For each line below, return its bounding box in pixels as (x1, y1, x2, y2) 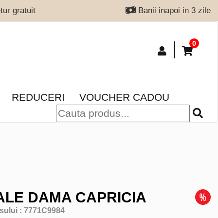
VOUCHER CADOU (79, 91, 169, 103)
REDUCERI (12, 91, 65, 103)
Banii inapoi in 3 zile (135, 6, 211, 15)
